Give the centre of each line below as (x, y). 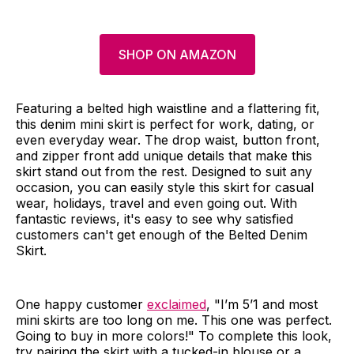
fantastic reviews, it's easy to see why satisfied (154, 218)
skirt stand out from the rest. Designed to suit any (164, 171)
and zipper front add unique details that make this (164, 155)
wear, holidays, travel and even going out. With (156, 203)
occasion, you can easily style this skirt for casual (165, 187)
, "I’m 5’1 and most (262, 304)
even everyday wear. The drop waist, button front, (168, 139)
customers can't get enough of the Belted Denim (162, 234)
